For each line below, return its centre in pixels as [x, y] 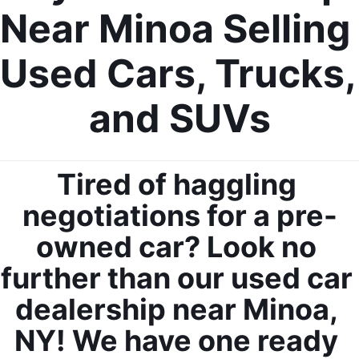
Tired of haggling [176, 184]
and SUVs [179, 118]
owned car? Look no [176, 246]
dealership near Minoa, [176, 309]
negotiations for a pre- [179, 215]
